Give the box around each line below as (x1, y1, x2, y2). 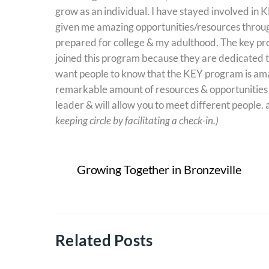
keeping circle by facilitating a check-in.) (55, 114, 219, 127)
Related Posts (55, 231, 153, 249)
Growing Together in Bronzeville (76, 163, 241, 177)
